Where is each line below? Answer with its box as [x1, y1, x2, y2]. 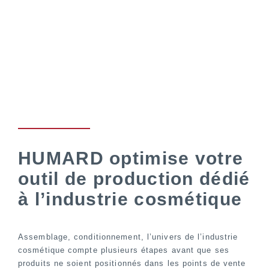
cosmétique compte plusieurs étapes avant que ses [18, 246, 229, 255]
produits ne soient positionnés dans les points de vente [18, 259, 246, 268]
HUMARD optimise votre [18, 148, 244, 168]
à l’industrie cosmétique [18, 189, 243, 209]
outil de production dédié [18, 169, 250, 189]
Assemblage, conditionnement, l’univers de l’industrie [18, 232, 238, 241]
